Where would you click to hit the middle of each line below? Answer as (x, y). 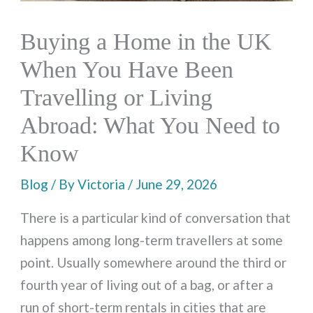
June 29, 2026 (177, 184)
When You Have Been (127, 69)
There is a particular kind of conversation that (156, 217)
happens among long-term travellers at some (152, 240)
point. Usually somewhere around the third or (154, 262)
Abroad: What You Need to (151, 125)
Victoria (103, 184)
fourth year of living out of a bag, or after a (147, 284)
